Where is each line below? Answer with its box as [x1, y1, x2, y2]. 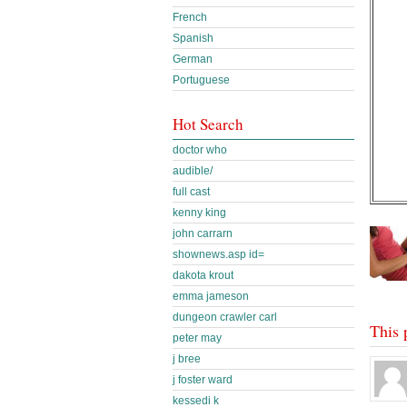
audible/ [173, 164, 213, 177]
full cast [173, 185, 210, 198]
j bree [173, 352, 201, 365]
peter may [173, 332, 222, 344]
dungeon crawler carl [173, 311, 277, 323]
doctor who [173, 144, 227, 156]
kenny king [173, 206, 226, 219]
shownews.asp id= [173, 248, 264, 261]
